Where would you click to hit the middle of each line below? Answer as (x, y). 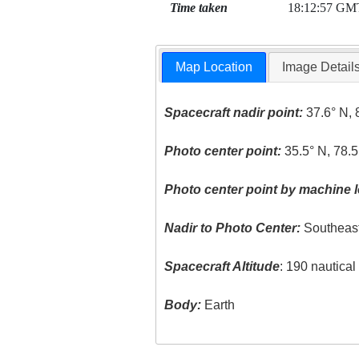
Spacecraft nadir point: (234, 113)
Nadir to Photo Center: (233, 228)
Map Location (214, 67)
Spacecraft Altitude (222, 267)
